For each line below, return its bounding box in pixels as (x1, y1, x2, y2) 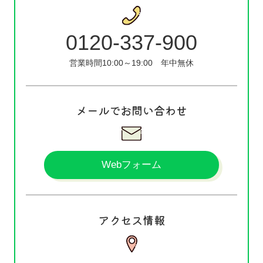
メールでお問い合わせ (76, 102, 187, 119)
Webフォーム (101, 159, 161, 171)
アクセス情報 (98, 212, 165, 229)
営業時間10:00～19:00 (69, 58, 161, 68)
